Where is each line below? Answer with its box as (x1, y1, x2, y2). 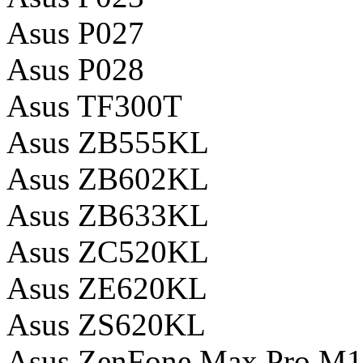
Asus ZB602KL (6, 160, 209, 196)
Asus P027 (6, 15, 144, 50)
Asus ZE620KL (6, 270, 207, 305)
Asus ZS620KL (6, 306, 206, 342)
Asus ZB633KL (6, 197, 209, 233)
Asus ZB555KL (6, 124, 209, 160)
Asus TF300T (6, 88, 182, 123)
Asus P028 (6, 51, 144, 87)
